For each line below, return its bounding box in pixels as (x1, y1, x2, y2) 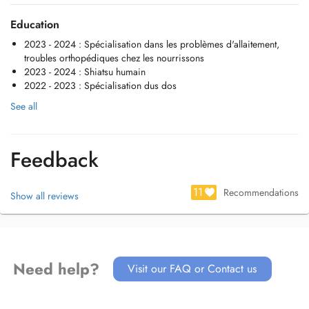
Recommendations (223, 186, 299, 199)
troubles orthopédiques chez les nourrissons (24, 51, 204, 65)
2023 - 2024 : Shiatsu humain (24, 65, 146, 79)
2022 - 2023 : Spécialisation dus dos (24, 79, 177, 92)
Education (10, 17, 59, 32)
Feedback (10, 145, 99, 175)
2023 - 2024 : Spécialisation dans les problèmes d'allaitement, (24, 37, 279, 51)
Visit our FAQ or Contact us (128, 261, 257, 277)
